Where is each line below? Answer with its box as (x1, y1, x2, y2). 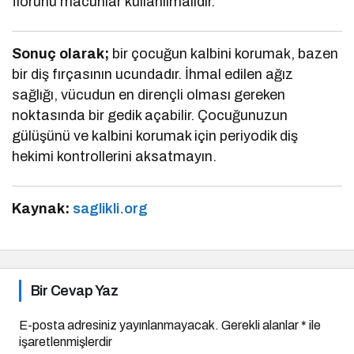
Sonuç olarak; (12, 46, 110, 62)
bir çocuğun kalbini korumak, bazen (109, 46, 339, 62)
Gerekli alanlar (221, 318, 301, 333)
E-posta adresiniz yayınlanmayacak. (19, 318, 219, 333)
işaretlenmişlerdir (19, 335, 112, 349)
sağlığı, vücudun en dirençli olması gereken (12, 87, 286, 104)
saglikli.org (73, 201, 149, 217)
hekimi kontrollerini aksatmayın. (12, 149, 217, 165)
